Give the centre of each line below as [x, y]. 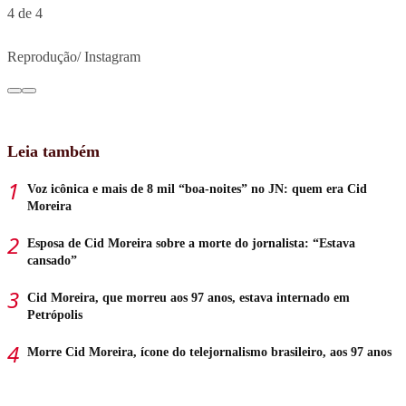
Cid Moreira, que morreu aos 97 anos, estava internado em [188, 297]
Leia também [53, 151]
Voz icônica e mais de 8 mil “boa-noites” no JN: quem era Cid [197, 188]
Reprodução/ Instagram [74, 56]
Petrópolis [55, 314]
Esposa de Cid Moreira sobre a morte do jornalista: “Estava [191, 243]
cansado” [52, 260]
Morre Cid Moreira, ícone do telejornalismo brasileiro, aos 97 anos [209, 352]
